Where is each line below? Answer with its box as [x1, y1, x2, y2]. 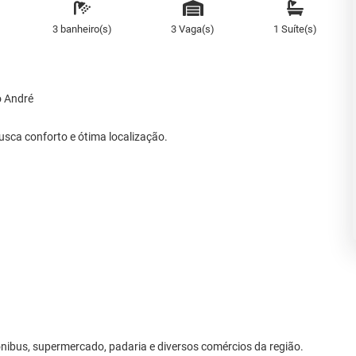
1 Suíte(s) [273, 23, 317, 36]
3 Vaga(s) [171, 23, 215, 36]
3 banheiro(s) [52, 23, 113, 36]
